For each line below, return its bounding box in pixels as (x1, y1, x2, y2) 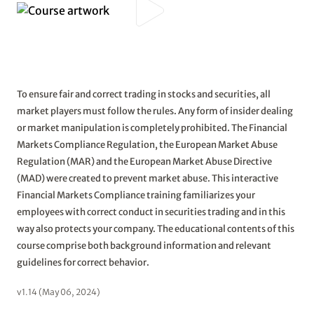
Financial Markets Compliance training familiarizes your (17, 189, 255, 201)
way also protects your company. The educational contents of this (17, 223, 294, 235)
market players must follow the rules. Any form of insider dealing (17, 105, 293, 117)
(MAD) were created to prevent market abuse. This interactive (17, 172, 278, 184)
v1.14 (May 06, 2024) (17, 287, 100, 297)
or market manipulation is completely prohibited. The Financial (17, 122, 287, 134)
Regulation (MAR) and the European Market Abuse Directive (17, 156, 272, 168)
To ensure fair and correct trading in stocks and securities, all (17, 88, 271, 100)
